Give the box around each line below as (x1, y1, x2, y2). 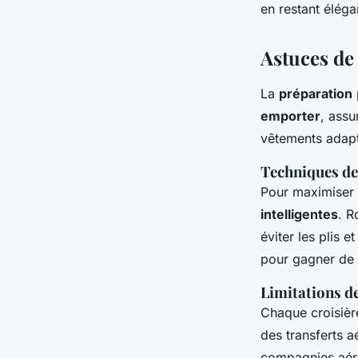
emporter (261, 108, 320, 125)
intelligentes (261, 206, 338, 223)
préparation (279, 86, 352, 102)
